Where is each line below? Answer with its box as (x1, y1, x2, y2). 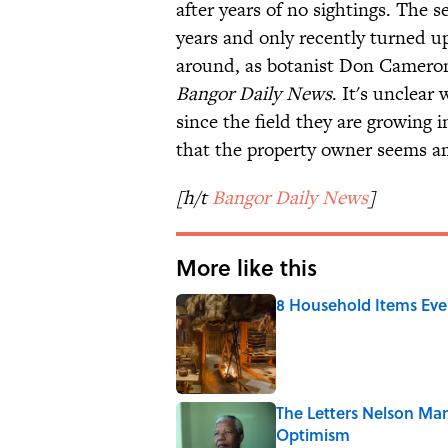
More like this (176, 250, 317, 283)
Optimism (276, 422, 350, 446)
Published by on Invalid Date (275, 313, 438, 333)
